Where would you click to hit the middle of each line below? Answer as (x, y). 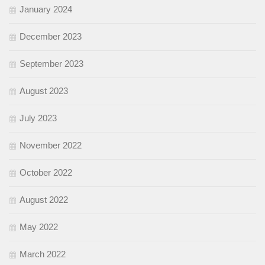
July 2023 (38, 118)
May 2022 (39, 227)
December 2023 (51, 37)
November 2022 (51, 146)
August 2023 (44, 91)
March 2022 (43, 254)
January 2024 (46, 9)
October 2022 (46, 173)
